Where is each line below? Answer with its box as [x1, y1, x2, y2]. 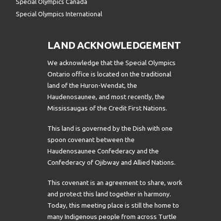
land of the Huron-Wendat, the [47, 81, 137, 90]
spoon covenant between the [47, 135, 135, 144]
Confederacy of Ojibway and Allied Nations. [47, 158, 176, 166]
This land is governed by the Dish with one [47, 124, 173, 132]
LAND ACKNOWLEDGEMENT [47, 39, 181, 51]
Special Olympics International [16, 10, 102, 18]
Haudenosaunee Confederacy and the [47, 147, 159, 155]
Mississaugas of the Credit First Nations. [47, 104, 167, 112]
